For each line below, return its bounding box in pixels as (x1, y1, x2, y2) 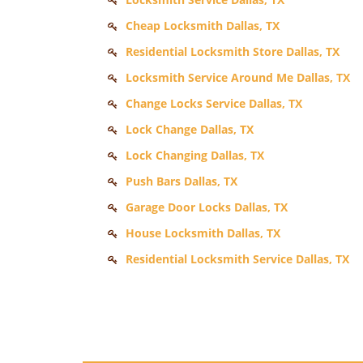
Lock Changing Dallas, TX (126, 147, 264, 163)
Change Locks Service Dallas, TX (126, 96, 302, 111)
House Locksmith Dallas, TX (126, 225, 280, 241)
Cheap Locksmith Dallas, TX (126, 18, 280, 33)
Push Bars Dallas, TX (126, 173, 237, 189)
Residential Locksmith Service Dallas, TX (126, 251, 349, 267)
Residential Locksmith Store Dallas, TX (126, 44, 340, 59)
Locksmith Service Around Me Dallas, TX (126, 70, 350, 85)
